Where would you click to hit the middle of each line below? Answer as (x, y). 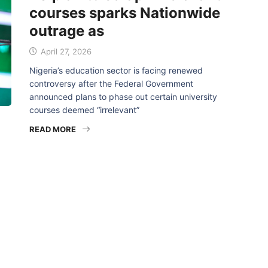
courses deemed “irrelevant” (84, 110)
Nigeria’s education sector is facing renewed (116, 70)
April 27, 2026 (65, 51)
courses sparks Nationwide (125, 13)
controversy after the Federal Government (111, 83)
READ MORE (53, 129)
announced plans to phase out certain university (123, 97)
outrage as (67, 31)
